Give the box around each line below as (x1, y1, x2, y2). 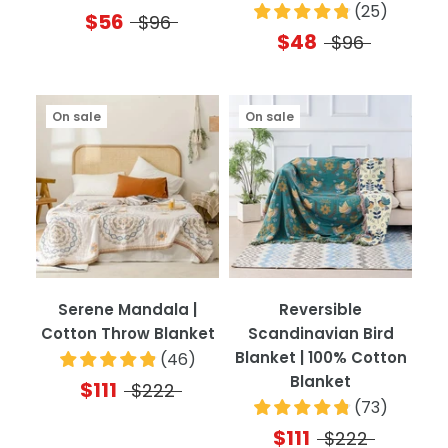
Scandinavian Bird (247, 322, 394, 344)
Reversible (279, 298, 362, 320)
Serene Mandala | (58, 298, 197, 320)
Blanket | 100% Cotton (234, 346, 407, 368)
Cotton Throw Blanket (40, 322, 215, 344)
